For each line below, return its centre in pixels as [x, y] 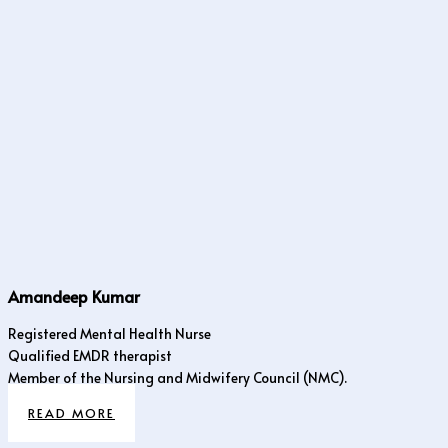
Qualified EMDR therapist [90, 355]
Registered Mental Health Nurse [109, 333]
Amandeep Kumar [74, 295]
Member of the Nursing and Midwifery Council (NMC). [177, 377]
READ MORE [71, 413]
